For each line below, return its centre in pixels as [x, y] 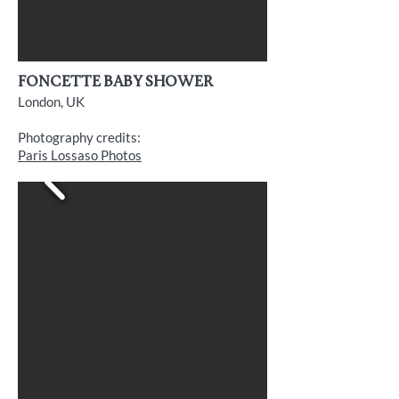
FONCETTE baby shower [115, 83]
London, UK [51, 102]
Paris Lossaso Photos [80, 155]
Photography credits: [79, 137]
